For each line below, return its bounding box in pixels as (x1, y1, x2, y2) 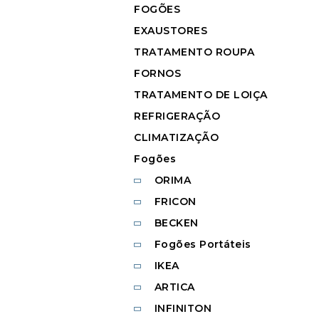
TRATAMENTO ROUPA (134, 46, 254, 59)
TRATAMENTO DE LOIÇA (134, 88, 268, 102)
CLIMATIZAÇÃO (134, 131, 219, 145)
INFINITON (154, 302, 211, 315)
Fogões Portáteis (154, 238, 251, 251)
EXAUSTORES (134, 24, 207, 38)
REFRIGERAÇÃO (134, 110, 220, 123)
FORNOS (134, 67, 181, 80)
